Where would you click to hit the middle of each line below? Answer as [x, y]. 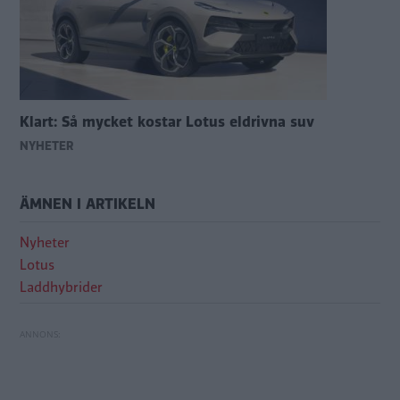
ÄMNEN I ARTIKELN [87, 204]
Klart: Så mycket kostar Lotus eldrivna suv [167, 121]
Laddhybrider [61, 287]
